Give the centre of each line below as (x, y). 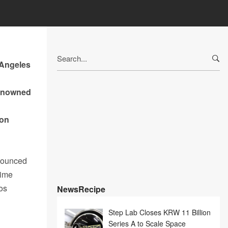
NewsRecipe (81, 189)
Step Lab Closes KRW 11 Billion (159, 212)
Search (68, 52)
